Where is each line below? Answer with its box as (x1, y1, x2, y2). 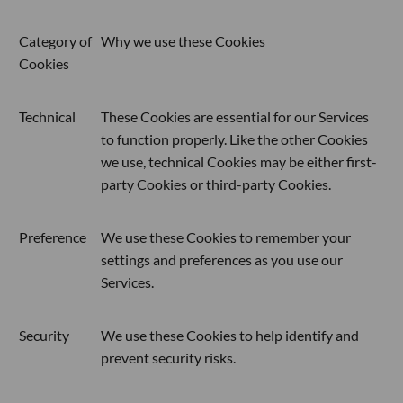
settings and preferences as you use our (101, 250, 343, 268)
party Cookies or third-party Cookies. (101, 175, 331, 193)
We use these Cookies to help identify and (101, 326, 359, 344)
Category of (19, 31, 92, 49)
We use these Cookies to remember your (101, 228, 351, 246)
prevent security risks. (101, 348, 236, 366)
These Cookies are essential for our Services (101, 107, 369, 125)
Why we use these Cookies (101, 31, 265, 49)
